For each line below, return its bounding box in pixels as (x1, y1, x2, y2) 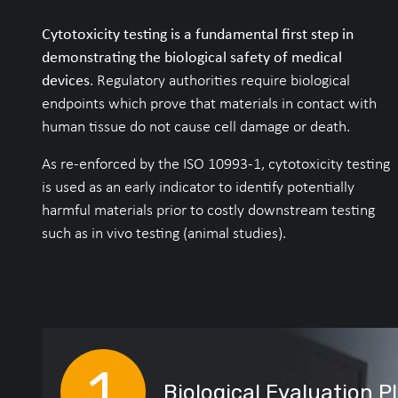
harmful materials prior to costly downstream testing (42, 200, 375, 219)
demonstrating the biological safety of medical (42, 46, 342, 68)
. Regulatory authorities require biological (90, 70, 350, 90)
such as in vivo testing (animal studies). (42, 223, 286, 243)
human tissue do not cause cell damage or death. (42, 116, 350, 136)
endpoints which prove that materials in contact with (42, 93, 377, 113)
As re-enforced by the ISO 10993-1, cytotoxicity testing (42, 154, 390, 173)
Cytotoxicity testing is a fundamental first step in (42, 23, 354, 44)
